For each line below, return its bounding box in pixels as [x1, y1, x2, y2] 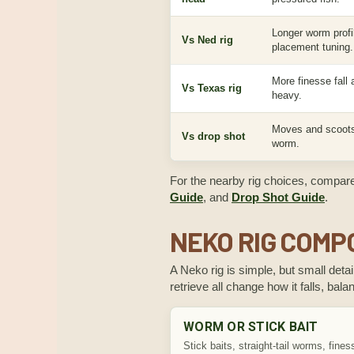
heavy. [272, 89, 302, 101]
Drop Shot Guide [232, 190, 325, 204]
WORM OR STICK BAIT [183, 319, 318, 334]
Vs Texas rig [182, 82, 242, 94]
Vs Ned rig [182, 34, 233, 46]
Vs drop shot [182, 130, 245, 142]
